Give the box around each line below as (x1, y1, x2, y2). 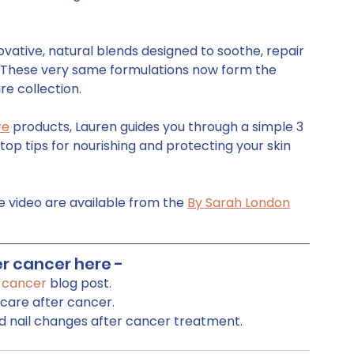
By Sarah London (187, 194, 290, 213)
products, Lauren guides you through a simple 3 (9, 118, 307, 137)
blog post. (47, 274, 111, 293)
